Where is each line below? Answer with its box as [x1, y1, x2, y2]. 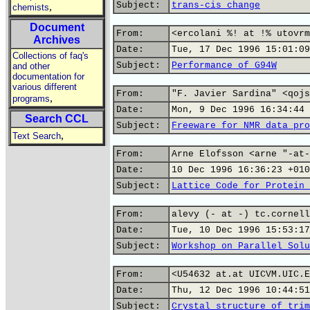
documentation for [12, 71, 84, 82]
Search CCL [25, 113, 89, 125]
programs [12, 93, 50, 104]
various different [12, 82, 77, 92]
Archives [33, 34, 80, 46]
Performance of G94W [172, 60, 277, 71]
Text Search [12, 131, 61, 141]
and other [12, 61, 50, 71]
